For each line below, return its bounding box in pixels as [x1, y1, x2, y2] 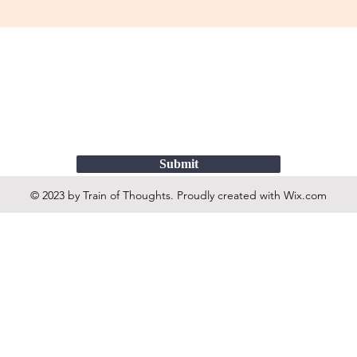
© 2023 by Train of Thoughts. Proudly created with [30, 187, 284, 202]
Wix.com [284, 187, 327, 202]
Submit [159, 156, 198, 171]
